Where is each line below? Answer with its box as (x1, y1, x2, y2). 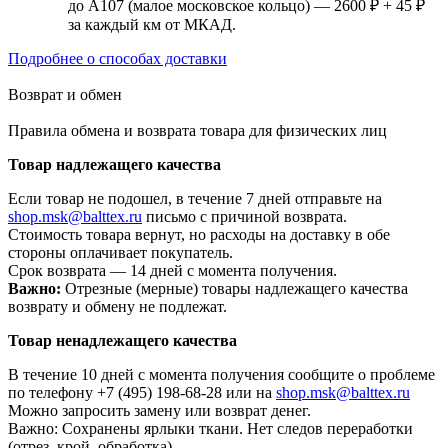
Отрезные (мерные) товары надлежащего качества (61, 280, 408, 298)
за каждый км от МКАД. (68, 16, 236, 34)
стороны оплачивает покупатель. (8, 244, 233, 262)
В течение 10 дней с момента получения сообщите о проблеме (8, 366, 435, 384)
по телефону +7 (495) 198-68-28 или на (8, 384, 276, 402)
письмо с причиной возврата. (142, 208, 347, 226)
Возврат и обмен (8, 86, 122, 104)
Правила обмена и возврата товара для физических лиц (8, 122, 387, 140)
